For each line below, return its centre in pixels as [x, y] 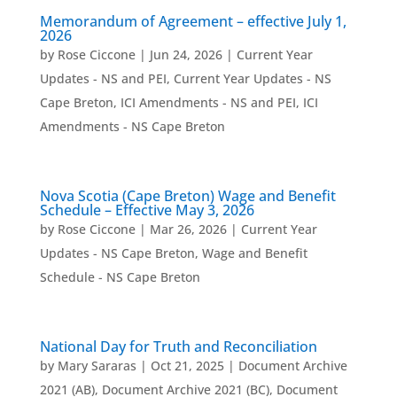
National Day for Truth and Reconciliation [178, 346]
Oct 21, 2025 [187, 366]
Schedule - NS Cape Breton [120, 277]
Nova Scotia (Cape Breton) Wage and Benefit [187, 196]
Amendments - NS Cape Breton [132, 126]
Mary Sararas [97, 366]
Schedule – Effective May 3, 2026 [147, 210]
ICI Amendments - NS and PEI [208, 102]
